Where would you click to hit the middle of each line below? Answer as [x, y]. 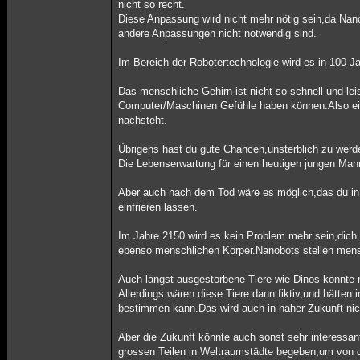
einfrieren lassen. [158, 207]
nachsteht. [143, 120]
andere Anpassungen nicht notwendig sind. [218, 33]
